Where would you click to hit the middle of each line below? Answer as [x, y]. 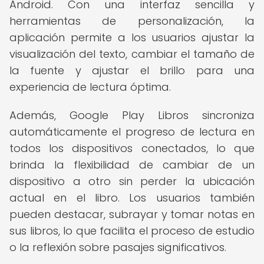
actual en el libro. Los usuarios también [132, 198]
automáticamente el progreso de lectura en [132, 132]
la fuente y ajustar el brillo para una [132, 70]
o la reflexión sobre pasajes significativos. [118, 247]
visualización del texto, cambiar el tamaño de [132, 54]
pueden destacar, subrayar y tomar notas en [132, 214]
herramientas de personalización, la [132, 21]
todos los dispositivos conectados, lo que [132, 148]
